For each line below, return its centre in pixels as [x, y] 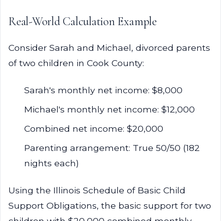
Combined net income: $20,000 [94, 129]
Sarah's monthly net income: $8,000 [103, 90]
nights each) [52, 163]
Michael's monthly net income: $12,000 [110, 109]
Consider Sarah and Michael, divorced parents [109, 48]
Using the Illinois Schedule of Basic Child [97, 190]
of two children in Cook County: [76, 63]
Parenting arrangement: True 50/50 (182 [112, 148]
